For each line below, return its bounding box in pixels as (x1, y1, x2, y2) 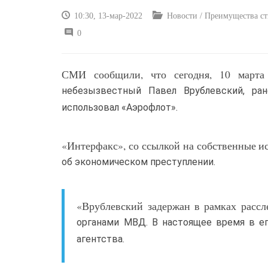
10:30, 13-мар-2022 (72, 11, 143, 21)
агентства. (77, 233, 125, 245)
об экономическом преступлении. (62, 156, 216, 168)
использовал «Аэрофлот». (62, 102, 178, 114)
